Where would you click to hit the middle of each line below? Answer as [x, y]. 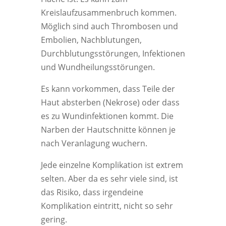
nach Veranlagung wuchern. [94, 143]
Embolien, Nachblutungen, [91, 40]
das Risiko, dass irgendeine [92, 192]
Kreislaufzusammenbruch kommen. [108, 13]
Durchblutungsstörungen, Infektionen [113, 53]
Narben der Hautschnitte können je [108, 130]
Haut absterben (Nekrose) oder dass [110, 102]
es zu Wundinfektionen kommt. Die [107, 116]
